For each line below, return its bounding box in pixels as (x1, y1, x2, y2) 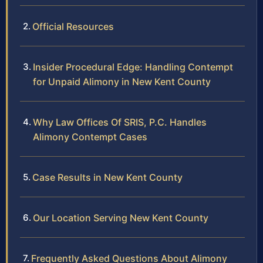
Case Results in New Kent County (32, 171, 183, 184)
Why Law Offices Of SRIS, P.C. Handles (33, 116, 207, 129)
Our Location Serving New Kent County (33, 212, 208, 224)
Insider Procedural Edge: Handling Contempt (33, 61, 233, 73)
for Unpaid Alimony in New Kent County (33, 76, 211, 88)
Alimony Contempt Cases (33, 131, 147, 143)
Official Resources (32, 21, 114, 33)
